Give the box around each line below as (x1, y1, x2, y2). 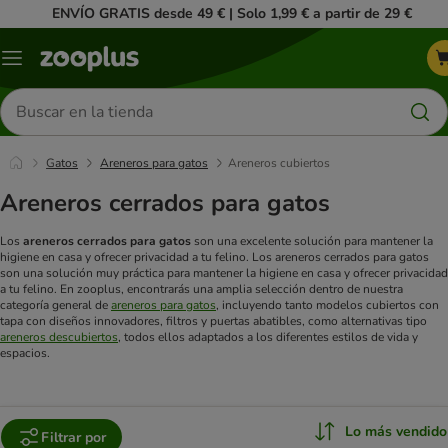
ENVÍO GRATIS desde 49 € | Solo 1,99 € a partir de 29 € (51, 4, 412, 23)
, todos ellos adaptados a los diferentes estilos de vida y (118, 329, 418, 346)
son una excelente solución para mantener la (191, 233, 433, 250)
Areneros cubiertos (228, 155, 330, 171)
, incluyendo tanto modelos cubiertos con (216, 297, 439, 314)
